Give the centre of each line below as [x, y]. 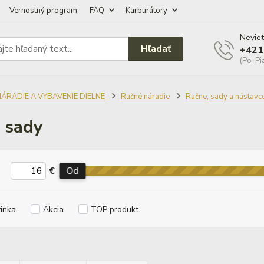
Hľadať [156, 49]
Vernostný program [43, 11]
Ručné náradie [145, 97]
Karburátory [146, 11]
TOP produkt [114, 209]
